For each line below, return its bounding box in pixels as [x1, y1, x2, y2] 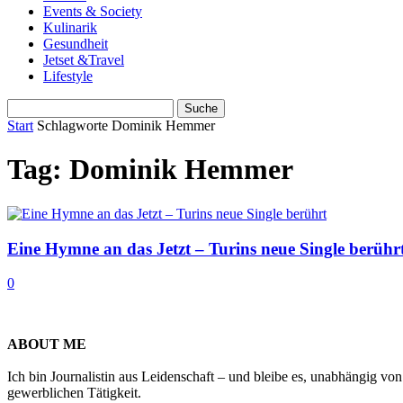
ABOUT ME [7, 336, 86, 353]
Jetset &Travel [43, 52, 124, 67]
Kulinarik [43, 20, 97, 35]
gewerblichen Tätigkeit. [7, 385, 141, 401]
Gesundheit [43, 36, 108, 51]
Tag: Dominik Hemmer [7, 153, 293, 186]
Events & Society [43, 4, 142, 19]
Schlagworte [37, 118, 108, 133]
